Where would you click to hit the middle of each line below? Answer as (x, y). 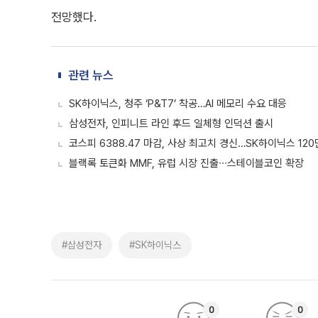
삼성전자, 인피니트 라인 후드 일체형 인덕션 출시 (171, 124)
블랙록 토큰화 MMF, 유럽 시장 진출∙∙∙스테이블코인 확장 (186, 163)
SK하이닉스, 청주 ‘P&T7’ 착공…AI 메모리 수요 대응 (178, 104)
